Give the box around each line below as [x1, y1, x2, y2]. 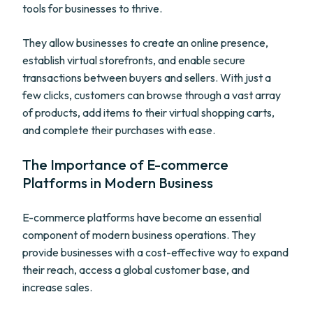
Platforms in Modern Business [22, 174, 213, 191]
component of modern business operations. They [22, 228, 256, 242]
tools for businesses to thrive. [22, 1, 162, 15]
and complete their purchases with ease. [22, 123, 215, 137]
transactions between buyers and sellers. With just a [22, 71, 271, 85]
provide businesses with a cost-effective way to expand [22, 245, 289, 259]
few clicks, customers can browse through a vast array [22, 88, 281, 102]
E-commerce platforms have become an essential [22, 210, 261, 224]
